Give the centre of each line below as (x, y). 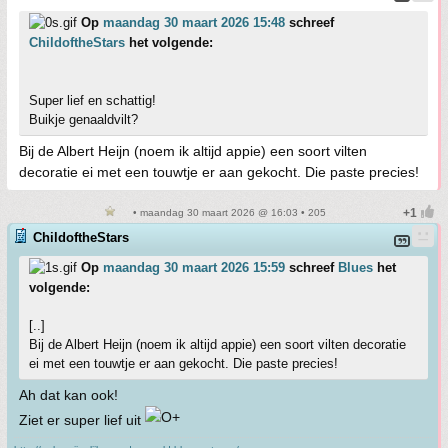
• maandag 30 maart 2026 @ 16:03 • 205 (228, 212)
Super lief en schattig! (92, 100)
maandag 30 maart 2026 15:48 (194, 22)
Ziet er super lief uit (82, 420)
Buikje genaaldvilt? (83, 119)
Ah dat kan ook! (68, 395)
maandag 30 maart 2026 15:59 (194, 267)
